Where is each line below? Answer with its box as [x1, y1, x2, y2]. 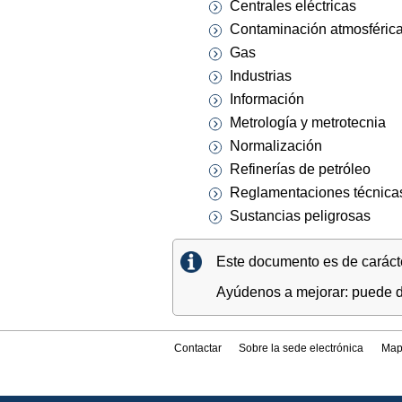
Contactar [174, 342, 223, 355]
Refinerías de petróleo [230, 162, 371, 178]
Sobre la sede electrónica [239, 342, 364, 355]
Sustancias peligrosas [230, 208, 371, 224]
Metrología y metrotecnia [230, 115, 386, 131]
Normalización [230, 138, 322, 154]
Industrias [230, 68, 292, 84]
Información [230, 92, 304, 108]
